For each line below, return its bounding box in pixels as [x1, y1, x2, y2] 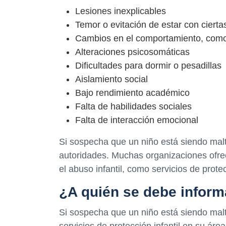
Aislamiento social [75, 74, 148, 84]
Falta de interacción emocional [75, 115, 198, 125]
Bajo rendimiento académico [75, 87, 190, 98]
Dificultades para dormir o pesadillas [75, 60, 221, 71]
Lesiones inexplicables [75, 6, 166, 16]
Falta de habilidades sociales [75, 101, 192, 111]
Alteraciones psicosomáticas [75, 46, 190, 57]
